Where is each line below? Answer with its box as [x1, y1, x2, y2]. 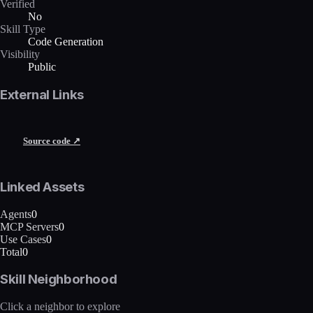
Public [28, 60, 56, 73]
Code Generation [28, 35, 103, 48]
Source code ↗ [23, 135, 80, 146]
